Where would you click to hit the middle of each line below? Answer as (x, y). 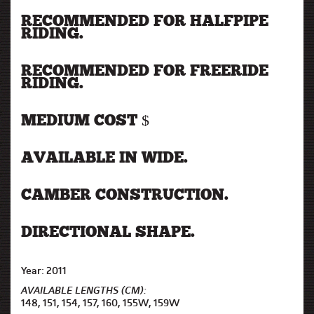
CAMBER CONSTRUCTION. (125, 196)
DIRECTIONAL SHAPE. (108, 233)
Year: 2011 (44, 271)
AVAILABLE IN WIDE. (104, 159)
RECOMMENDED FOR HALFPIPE (145, 22)
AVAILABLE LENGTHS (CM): (84, 290)
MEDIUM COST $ (85, 122)
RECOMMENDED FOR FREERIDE (145, 72)
